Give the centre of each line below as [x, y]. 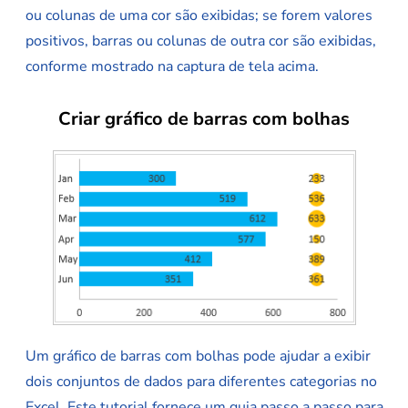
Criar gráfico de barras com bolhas [204, 119]
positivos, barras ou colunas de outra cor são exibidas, [201, 41]
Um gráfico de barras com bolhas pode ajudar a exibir [198, 357]
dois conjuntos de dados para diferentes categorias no [201, 382]
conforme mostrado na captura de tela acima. [172, 67]
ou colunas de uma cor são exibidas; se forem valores [199, 16]
